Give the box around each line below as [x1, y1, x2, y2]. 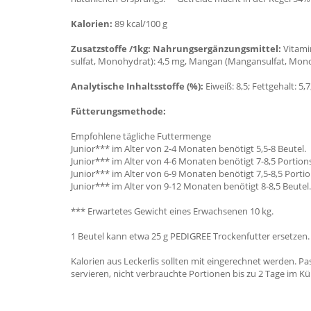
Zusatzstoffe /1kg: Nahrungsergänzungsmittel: [71, 42, 281, 55]
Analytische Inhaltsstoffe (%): [71, 80, 203, 92]
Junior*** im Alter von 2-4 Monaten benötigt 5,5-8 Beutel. [71, 142, 306, 155]
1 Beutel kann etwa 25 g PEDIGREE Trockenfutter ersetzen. [71, 230, 310, 242]
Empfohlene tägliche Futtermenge [71, 130, 211, 142]
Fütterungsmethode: [71, 105, 166, 117]
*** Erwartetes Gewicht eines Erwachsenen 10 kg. [71, 205, 274, 217]
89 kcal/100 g [112, 17, 167, 30]
